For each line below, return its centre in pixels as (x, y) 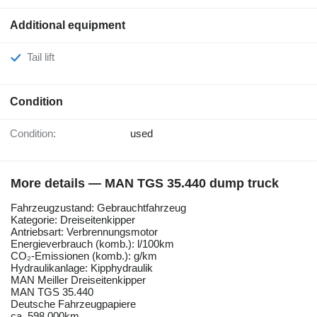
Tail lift (43, 57)
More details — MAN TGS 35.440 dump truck (145, 184)
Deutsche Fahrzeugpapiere (73, 304)
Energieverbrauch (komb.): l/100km (92, 244)
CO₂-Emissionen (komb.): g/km (84, 256)
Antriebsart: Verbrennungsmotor (84, 232)
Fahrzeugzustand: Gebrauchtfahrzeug (98, 208)
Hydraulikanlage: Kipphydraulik (82, 268)
